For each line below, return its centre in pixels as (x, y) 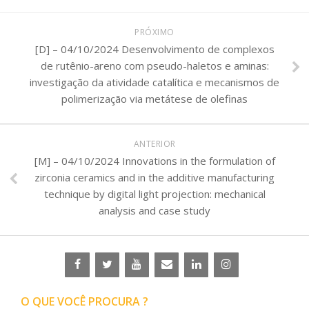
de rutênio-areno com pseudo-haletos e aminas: (154, 65)
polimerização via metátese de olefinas (154, 98)
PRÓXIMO (154, 32)
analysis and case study (154, 210)
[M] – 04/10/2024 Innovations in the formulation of (154, 160)
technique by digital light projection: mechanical (154, 193)
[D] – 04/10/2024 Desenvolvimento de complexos (154, 49)
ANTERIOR (154, 143)
